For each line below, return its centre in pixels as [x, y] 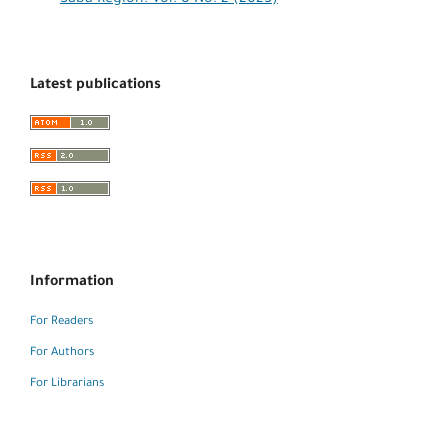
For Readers [61, 322]
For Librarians [67, 384]
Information [72, 282]
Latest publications [95, 85]
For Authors [62, 353]
